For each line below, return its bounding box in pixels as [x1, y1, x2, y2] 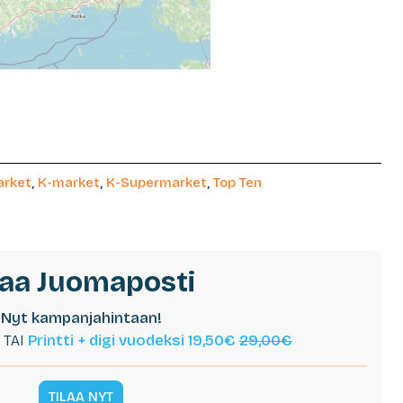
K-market [38, 175, 100, 192]
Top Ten [213, 175, 262, 192]
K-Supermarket [106, 175, 207, 192]
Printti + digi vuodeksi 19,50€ [27, 331, 239, 351]
